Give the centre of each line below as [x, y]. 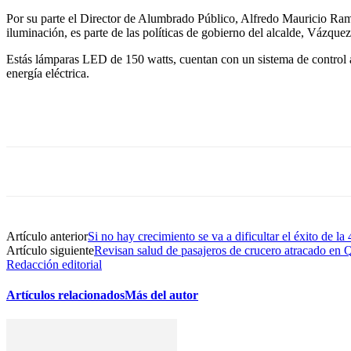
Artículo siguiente [50, 250]
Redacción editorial [54, 264]
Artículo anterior [47, 236]
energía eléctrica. [48, 73]
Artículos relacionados [65, 295]
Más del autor [161, 295]
